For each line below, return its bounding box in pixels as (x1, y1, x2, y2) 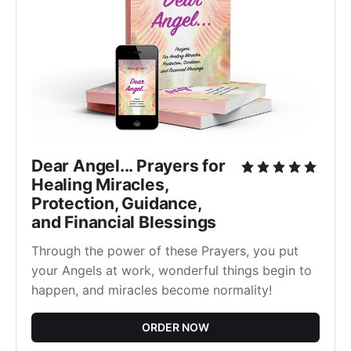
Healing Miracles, (31, 174, 168, 194)
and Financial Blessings (31, 212, 217, 232)
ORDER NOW (142, 320, 209, 334)
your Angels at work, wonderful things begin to (31, 262, 312, 278)
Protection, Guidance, (31, 193, 201, 213)
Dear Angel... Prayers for (31, 155, 226, 175)
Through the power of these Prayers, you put (31, 242, 299, 259)
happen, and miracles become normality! (31, 281, 272, 298)
